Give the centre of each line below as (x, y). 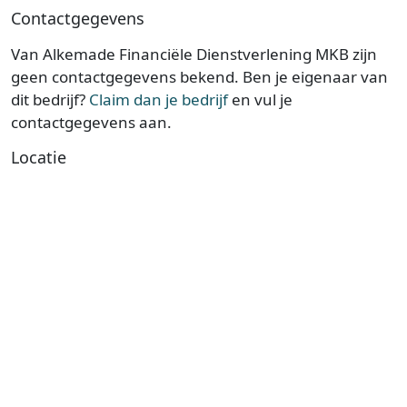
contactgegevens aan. (91, 122)
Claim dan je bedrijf (159, 99)
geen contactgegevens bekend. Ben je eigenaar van (199, 77)
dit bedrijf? (50, 99)
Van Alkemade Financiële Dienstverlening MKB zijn (194, 54)
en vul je (260, 99)
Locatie (39, 157)
